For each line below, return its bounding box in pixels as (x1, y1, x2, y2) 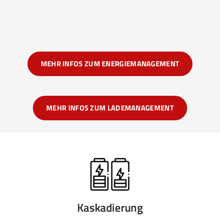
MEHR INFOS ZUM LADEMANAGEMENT (46, 102, 174, 114)
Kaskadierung (77, 199, 143, 217)
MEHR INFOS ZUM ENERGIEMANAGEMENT (40, 58, 180, 70)
